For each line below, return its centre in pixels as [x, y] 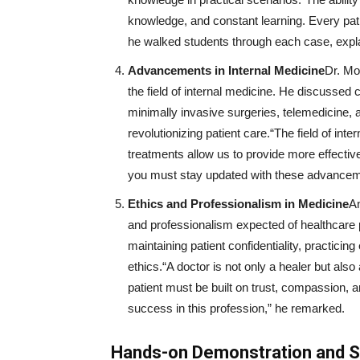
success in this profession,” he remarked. [236, 309]
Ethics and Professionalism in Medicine [238, 204]
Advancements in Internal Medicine [226, 71]
